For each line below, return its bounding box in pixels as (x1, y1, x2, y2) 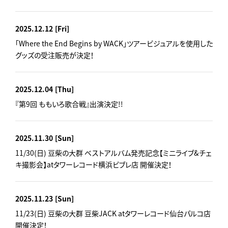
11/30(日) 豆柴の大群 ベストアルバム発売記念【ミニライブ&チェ (15, 147, 211, 158)
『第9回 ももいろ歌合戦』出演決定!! (15, 98, 123, 109)
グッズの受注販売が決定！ (15, 49, 94, 60)
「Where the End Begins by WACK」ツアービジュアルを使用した (15, 38, 213, 48)
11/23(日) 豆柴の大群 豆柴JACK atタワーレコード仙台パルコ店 (15, 208, 211, 218)
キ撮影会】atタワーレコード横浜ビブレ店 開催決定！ (15, 159, 172, 169)
